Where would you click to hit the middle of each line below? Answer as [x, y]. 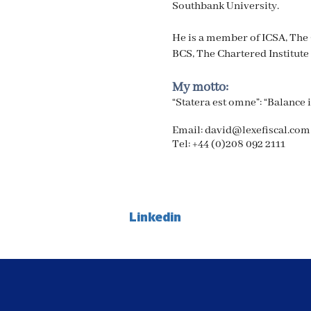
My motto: [200, 87]
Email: [188, 131]
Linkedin [155, 217]
